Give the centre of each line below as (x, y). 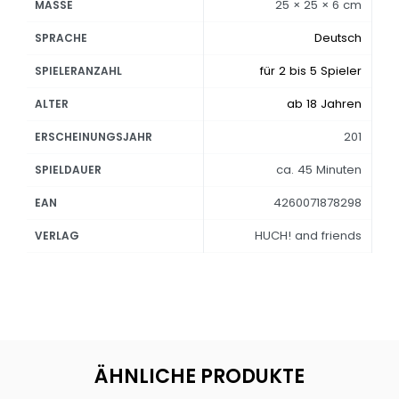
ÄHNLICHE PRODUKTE (199, 376)
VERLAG (57, 236)
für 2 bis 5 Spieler (310, 71)
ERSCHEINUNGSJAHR (94, 137)
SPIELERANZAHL (79, 71)
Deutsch (338, 38)
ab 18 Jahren (324, 104)
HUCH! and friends (308, 236)
